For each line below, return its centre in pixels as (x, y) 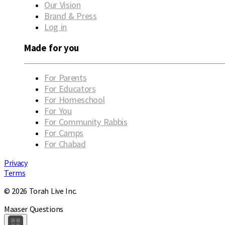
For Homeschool (75, 99)
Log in (56, 27)
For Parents (66, 77)
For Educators (70, 88)
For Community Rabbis (86, 122)
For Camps (64, 133)
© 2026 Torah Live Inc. (40, 191)
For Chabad (65, 144)
